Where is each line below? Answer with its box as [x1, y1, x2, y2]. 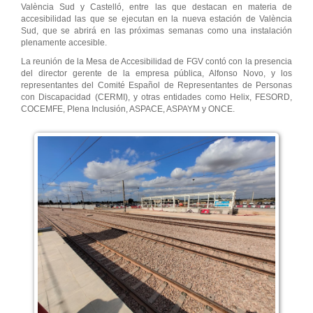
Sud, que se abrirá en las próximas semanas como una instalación [21, 26, 292, 36]
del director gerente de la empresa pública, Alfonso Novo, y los [21, 68, 292, 79]
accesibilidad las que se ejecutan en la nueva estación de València [21, 14, 292, 24]
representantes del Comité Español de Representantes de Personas [21, 80, 292, 91]
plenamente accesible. [21, 38, 107, 48]
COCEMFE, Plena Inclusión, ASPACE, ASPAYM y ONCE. [21, 104, 235, 115]
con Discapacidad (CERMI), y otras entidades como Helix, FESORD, [21, 92, 292, 103]
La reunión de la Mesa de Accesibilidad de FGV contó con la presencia [21, 57, 292, 67]
